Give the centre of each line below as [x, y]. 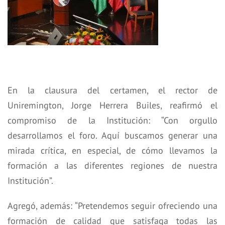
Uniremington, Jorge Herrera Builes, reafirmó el [113, 105]
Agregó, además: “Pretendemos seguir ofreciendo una [113, 206]
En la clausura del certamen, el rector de [113, 90]
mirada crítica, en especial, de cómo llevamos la [113, 151]
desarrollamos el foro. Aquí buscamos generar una [113, 136]
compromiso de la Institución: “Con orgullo [113, 121]
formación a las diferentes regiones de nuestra [113, 166]
